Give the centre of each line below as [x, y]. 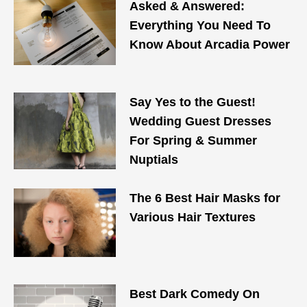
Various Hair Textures [193, 217]
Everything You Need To [200, 25]
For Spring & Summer [194, 140]
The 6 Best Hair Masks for [205, 198]
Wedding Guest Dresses [201, 121]
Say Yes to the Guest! [193, 102]
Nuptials [154, 160]
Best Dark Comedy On [195, 294]
